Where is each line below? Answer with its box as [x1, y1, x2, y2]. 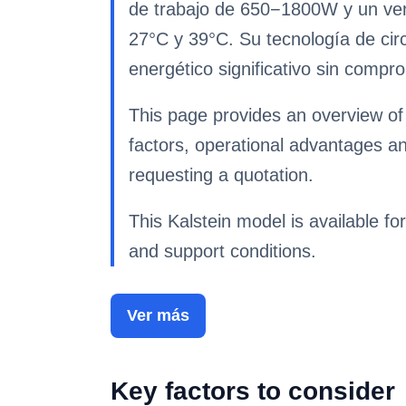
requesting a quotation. [129, 165, 314, 185]
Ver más [127, 306, 189, 324]
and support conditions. [129, 241, 316, 261]
